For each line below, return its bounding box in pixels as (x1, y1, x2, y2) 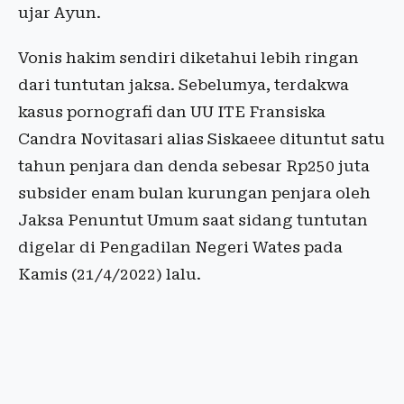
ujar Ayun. (18, 4, 101, 22)
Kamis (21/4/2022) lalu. (18, 265, 201, 283)
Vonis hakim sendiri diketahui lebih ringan (18, 49, 359, 67)
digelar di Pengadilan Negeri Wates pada (18, 238, 343, 256)
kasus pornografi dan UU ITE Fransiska (18, 103, 326, 121)
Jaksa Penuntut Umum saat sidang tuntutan (18, 211, 368, 229)
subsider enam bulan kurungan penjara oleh (18, 184, 371, 202)
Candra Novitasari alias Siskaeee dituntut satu (18, 130, 385, 148)
